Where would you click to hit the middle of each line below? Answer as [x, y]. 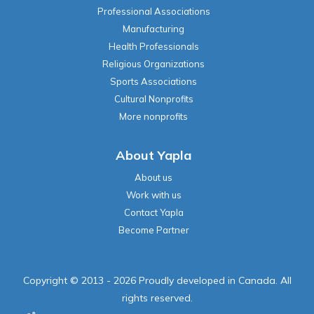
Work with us [153, 138]
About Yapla [153, 99]
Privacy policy [168, 266]
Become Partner [153, 173]
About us [153, 121]
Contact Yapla [153, 156]
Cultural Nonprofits [153, 42]
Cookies [225, 266]
